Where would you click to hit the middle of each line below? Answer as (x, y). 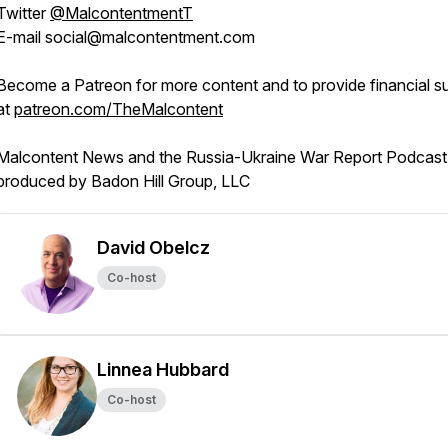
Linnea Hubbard (163, 369)
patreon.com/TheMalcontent (118, 109)
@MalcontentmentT (121, 13)
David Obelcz (153, 247)
